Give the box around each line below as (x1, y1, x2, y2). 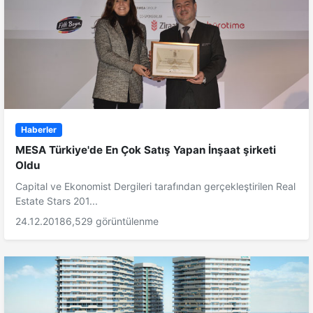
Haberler (20, 124, 57, 135)
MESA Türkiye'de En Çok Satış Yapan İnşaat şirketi (15, 143, 276, 156)
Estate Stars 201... (15, 194, 98, 207)
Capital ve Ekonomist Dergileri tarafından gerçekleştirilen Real (15, 180, 296, 192)
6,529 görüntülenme (66, 214, 159, 227)
